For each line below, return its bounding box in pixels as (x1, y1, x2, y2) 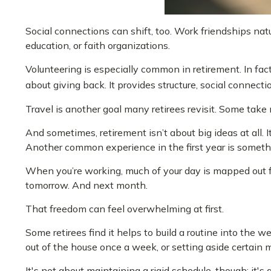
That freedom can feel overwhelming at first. (25, 202, 224, 215)
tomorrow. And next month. (25, 178, 148, 191)
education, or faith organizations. (25, 39, 170, 52)
